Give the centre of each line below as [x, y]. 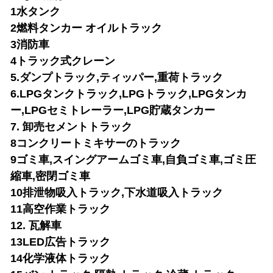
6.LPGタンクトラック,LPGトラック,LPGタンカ [129, 94]
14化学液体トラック [60, 258]
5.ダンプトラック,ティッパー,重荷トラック [117, 77]
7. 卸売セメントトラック [71, 127]
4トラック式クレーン [63, 61]
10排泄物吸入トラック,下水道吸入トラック [117, 193]
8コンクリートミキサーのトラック [96, 143]
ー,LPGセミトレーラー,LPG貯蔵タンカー [113, 110]
